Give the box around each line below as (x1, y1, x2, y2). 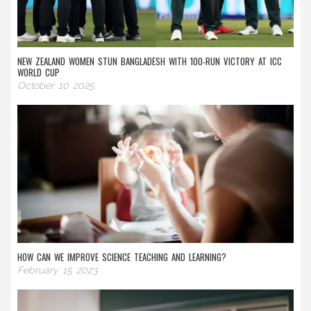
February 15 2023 (17, 264, 97, 276)
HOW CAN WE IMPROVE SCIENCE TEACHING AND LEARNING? (17, 250, 226, 264)
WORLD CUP (17, 65, 60, 80)
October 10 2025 (17, 80, 94, 92)
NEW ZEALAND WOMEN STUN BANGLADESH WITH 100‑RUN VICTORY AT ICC (17, 54, 282, 69)
